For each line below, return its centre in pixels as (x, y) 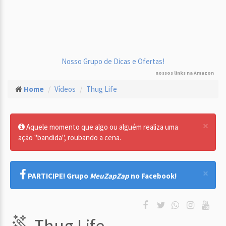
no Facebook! (153, 176)
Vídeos (65, 89)
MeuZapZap (109, 176)
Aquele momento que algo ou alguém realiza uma (101, 127)
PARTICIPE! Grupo (59, 176)
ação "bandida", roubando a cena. (70, 137)
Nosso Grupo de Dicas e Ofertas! (113, 61)
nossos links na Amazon (185, 73)
